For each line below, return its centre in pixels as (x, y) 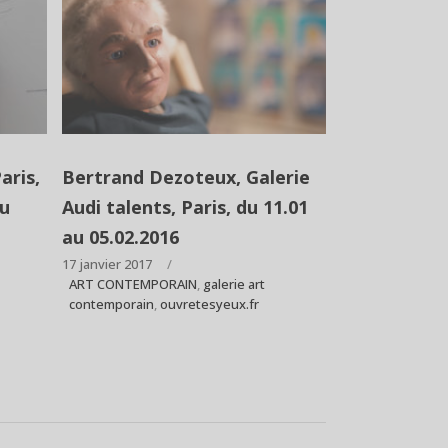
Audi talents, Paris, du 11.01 (185, 206)
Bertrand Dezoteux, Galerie (186, 176)
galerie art (234, 283)
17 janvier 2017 (107, 263)
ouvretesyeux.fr (210, 303)
